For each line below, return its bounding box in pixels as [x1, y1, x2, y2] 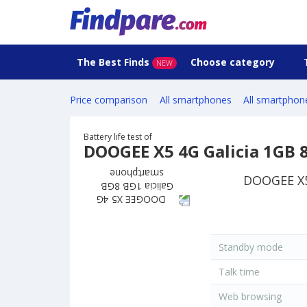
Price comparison [70, 93, 147, 107]
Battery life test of [84, 131, 152, 143]
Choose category [191, 56, 278, 69]
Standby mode [216, 241, 283, 254]
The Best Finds [77, 56, 149, 69]
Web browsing [216, 290, 282, 304]
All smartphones [159, 93, 232, 107]
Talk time [216, 265, 260, 279]
